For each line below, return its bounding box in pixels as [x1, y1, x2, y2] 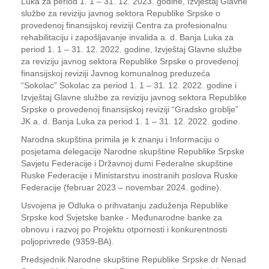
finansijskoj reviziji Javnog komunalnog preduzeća [21, 68, 210, 78]
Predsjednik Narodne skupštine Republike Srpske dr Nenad [21, 255, 246, 264]
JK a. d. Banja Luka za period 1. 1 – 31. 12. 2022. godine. [21, 116, 240, 126]
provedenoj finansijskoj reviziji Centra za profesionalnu [21, 20, 227, 30]
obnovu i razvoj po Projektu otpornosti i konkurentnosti [21, 225, 227, 234]
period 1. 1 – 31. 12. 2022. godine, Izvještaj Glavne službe [21, 44, 242, 54]
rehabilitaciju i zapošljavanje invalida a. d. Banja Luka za [21, 32, 234, 42]
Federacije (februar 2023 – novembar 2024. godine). [21, 183, 222, 192]
